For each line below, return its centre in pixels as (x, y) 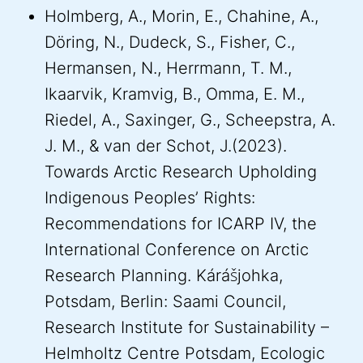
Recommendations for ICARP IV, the (181, 224)
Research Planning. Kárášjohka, (164, 276)
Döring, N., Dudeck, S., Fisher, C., (170, 43)
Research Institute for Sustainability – (187, 328)
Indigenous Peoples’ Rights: (150, 198)
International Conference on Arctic (177, 250)
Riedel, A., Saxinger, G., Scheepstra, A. (190, 120)
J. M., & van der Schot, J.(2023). (166, 146)
